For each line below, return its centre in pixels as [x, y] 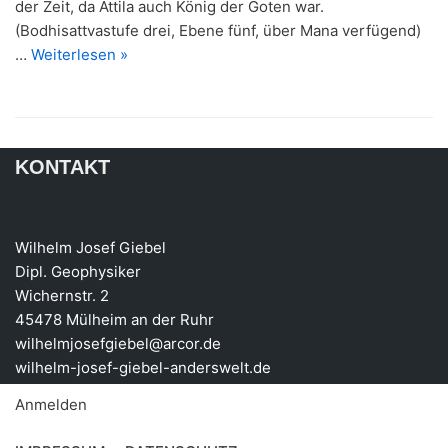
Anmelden [51, 404]
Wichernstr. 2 [62, 295]
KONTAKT [62, 167]
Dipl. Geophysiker [78, 271]
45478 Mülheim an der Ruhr [114, 319]
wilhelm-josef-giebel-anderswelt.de [143, 367]
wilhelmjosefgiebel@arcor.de [118, 343]
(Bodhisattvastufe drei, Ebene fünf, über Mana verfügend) [218, 30]
